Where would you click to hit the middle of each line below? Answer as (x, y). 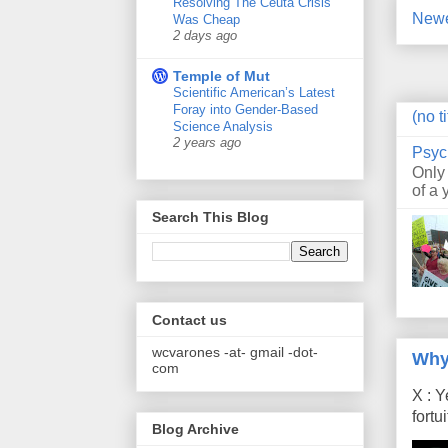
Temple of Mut (221, 75)
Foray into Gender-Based (245, 109)
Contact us (189, 319)
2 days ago (205, 35)
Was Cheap (206, 19)
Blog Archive (195, 428)
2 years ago (207, 142)
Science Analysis (223, 126)
